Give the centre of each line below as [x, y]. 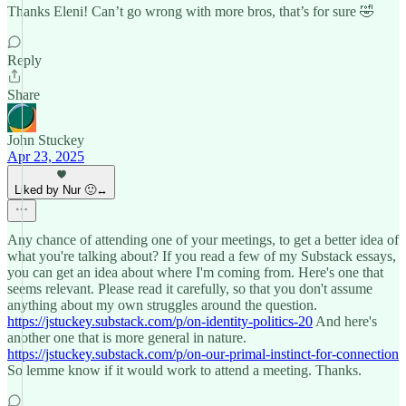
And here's [345, 321]
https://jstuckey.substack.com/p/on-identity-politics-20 [160, 321]
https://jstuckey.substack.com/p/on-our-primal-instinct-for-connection [203, 354]
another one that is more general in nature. [127, 338]
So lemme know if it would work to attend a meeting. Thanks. [184, 370]
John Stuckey [46, 140]
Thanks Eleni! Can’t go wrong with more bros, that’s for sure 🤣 [191, 11]
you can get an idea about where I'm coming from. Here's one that [195, 272]
